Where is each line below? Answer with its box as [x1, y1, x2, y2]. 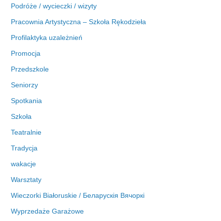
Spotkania [11, 97, 42, 105]
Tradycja [11, 144, 38, 152]
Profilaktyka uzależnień [11, 34, 83, 42]
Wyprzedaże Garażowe [11, 207, 84, 216]
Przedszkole [11, 65, 49, 74]
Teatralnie [11, 128, 42, 137]
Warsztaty [11, 176, 42, 184]
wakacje [11, 160, 37, 168]
